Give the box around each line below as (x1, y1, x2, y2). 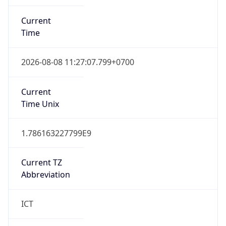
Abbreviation (21, 169, 70, 181)
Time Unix (21, 98, 59, 109)
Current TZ (21, 157, 62, 168)
